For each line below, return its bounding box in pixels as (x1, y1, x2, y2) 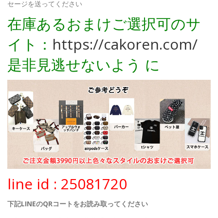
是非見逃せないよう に (7, 54, 160, 75)
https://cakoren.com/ (52, 34, 198, 54)
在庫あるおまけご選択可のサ (7, 14, 201, 34)
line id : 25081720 (7, 174, 127, 194)
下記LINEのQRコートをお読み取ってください (7, 199, 148, 209)
